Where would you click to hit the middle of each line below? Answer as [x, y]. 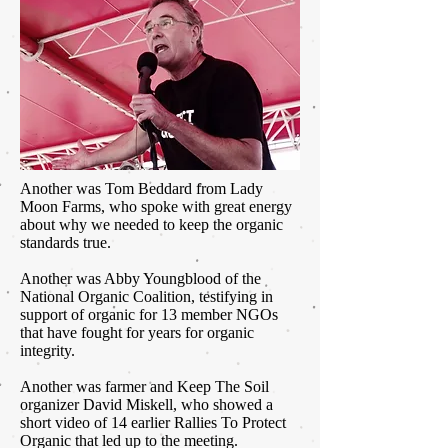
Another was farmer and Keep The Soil [144, 387]
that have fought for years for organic [137, 333]
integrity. [47, 351]
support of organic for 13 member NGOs [149, 315]
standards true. [65, 243]
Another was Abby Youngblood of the [140, 279]
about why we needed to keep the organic [151, 225]
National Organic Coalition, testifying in [146, 297]
